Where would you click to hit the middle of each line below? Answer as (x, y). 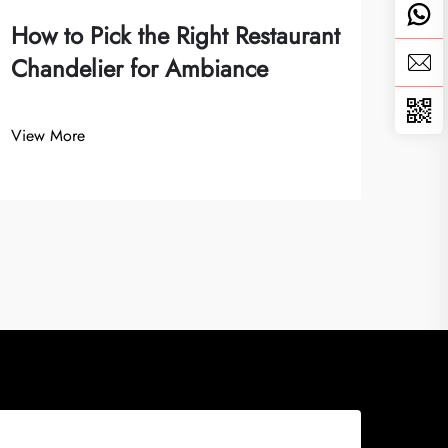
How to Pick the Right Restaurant (175, 35)
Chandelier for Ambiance (139, 68)
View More (48, 135)
